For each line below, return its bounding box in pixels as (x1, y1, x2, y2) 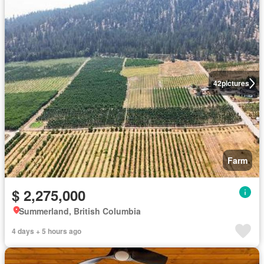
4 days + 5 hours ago (12, 225, 81, 236)
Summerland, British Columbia (19, 204, 141, 217)
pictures (221, 78, 249, 89)
